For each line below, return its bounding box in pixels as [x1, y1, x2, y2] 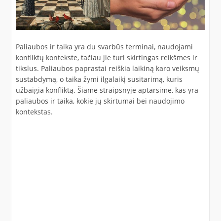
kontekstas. [15, 107, 53, 116]
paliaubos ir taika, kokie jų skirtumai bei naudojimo [15, 96, 184, 106]
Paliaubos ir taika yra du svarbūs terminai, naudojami [15, 41, 193, 51]
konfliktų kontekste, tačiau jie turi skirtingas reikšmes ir [15, 52, 197, 62]
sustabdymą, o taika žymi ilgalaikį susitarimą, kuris [15, 74, 183, 84]
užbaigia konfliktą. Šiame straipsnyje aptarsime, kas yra [15, 85, 198, 95]
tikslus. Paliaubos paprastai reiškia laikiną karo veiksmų [15, 63, 199, 73]
